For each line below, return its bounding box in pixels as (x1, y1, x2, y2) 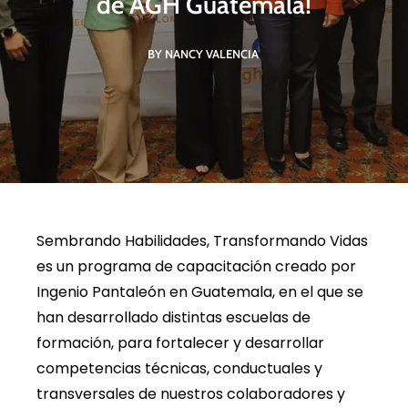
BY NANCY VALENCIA (147, 46, 259, 61)
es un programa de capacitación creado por (36, 256, 356, 277)
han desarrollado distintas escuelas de (36, 307, 311, 328)
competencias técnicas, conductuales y (36, 358, 322, 379)
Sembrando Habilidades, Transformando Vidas (36, 230, 368, 251)
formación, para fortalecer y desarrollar (36, 332, 324, 353)
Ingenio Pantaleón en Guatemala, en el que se (36, 281, 363, 302)
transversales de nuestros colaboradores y (36, 383, 345, 404)
